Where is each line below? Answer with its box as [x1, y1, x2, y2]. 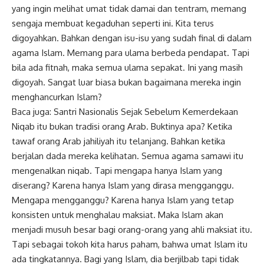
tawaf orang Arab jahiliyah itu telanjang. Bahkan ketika [12, 136, 225, 147]
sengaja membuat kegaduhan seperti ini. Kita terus [12, 18, 214, 29]
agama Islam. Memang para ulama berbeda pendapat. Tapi [12, 47, 249, 59]
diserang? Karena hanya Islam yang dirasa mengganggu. [12, 180, 234, 192]
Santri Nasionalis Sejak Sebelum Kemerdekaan [54, 106, 238, 118]
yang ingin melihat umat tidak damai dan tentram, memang [12, 3, 246, 15]
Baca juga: [12, 106, 54, 118]
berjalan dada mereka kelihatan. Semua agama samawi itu [12, 150, 243, 162]
